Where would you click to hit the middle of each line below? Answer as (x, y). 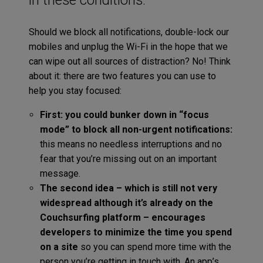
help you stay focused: (75, 90)
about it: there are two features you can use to (122, 76)
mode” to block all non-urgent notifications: (136, 129)
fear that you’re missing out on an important (128, 159)
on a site (59, 247)
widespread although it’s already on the (126, 203)
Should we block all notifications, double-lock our (129, 32)
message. (60, 173)
